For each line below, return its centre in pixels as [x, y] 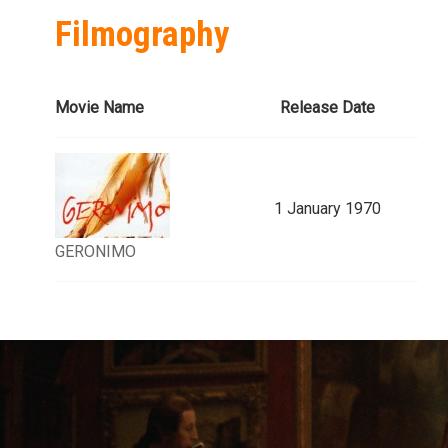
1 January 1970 [327, 209]
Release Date [327, 108]
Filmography [142, 35]
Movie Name [99, 108]
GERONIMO [95, 252]
